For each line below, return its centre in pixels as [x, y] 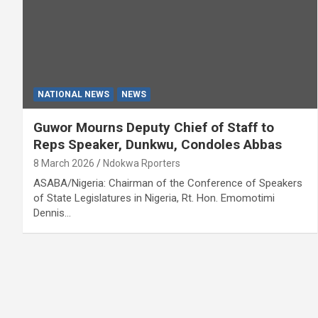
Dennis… [52, 213]
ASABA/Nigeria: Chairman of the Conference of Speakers [168, 183]
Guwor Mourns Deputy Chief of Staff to [154, 127]
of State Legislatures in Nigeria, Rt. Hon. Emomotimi [154, 198]
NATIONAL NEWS [73, 94]
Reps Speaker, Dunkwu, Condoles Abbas [158, 144]
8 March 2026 [64, 163]
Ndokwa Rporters [142, 163]
